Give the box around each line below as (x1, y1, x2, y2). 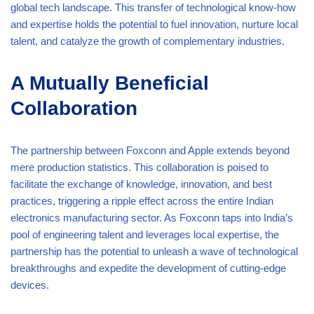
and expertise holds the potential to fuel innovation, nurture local (11, 18, 298, 30)
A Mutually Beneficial (11, 71, 209, 94)
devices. (11, 278, 49, 291)
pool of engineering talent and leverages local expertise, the (11, 228, 279, 240)
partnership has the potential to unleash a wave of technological (11, 245, 298, 257)
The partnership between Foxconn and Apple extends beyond (11, 144, 289, 156)
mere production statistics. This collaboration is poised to (11, 161, 268, 173)
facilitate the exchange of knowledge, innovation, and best (11, 177, 272, 190)
